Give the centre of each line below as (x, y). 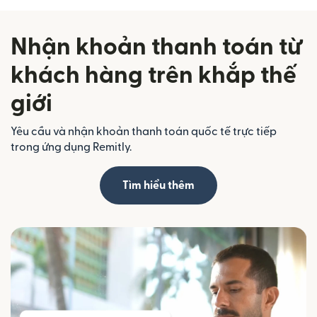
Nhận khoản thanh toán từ (156, 47)
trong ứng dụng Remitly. (71, 147)
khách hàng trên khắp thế (154, 75)
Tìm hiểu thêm (158, 185)
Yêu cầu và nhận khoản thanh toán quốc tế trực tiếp (144, 131)
